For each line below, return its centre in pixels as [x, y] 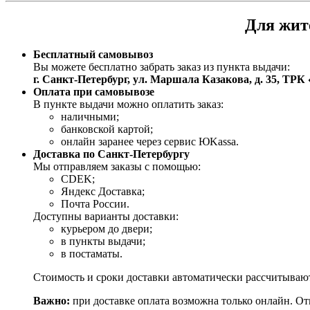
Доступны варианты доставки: [106, 217]
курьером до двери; [107, 229]
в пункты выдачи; [103, 241]
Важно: [52, 301]
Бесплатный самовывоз [93, 55]
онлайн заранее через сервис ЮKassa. [150, 142]
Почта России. [95, 204]
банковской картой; [107, 129]
